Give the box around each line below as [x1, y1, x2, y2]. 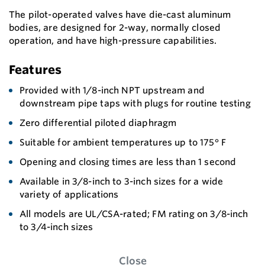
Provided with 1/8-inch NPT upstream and [20, 84, 205, 96]
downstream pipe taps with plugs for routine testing [20, 97, 251, 109]
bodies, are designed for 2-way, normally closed [9, 21, 221, 33]
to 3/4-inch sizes [20, 221, 93, 232]
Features [9, 62, 62, 77]
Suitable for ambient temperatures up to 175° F [20, 136, 226, 148]
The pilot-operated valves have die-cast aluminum [9, 8, 231, 20]
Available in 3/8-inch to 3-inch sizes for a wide [20, 175, 224, 187]
